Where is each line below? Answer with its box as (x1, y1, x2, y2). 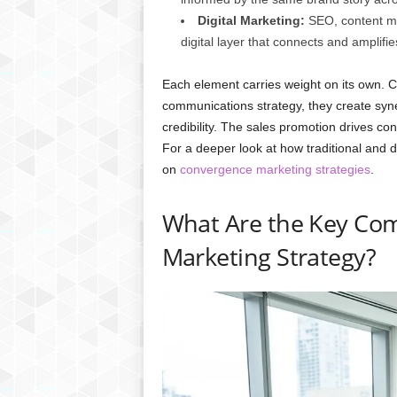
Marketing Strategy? (161, 240, 377, 273)
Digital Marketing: (197, 13, 305, 27)
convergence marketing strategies (179, 162, 370, 176)
